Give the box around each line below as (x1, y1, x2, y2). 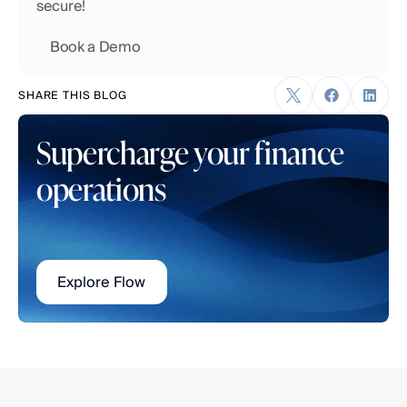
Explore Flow (57, 272, 146, 292)
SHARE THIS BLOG (18, 87, 127, 102)
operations (36, 164, 166, 210)
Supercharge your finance (36, 127, 344, 174)
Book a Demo (39, 36, 141, 56)
